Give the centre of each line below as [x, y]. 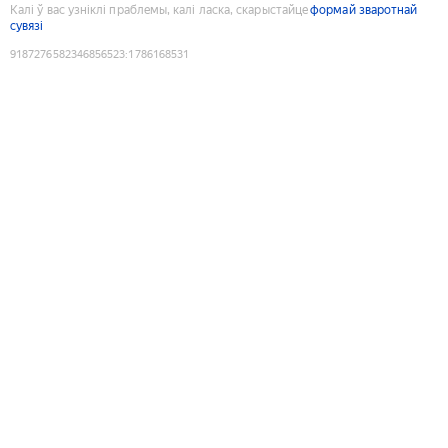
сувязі [27, 25]
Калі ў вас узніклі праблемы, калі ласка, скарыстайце [159, 9]
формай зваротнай [364, 9]
